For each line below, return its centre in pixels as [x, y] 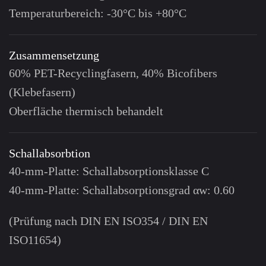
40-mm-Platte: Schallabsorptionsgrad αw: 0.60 [122, 190]
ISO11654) [35, 240]
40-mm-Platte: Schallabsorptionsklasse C [109, 171]
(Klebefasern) [42, 92]
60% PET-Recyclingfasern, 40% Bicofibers [113, 73]
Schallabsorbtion [50, 153]
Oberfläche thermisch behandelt [86, 111]
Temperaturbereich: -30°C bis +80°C [98, 13]
